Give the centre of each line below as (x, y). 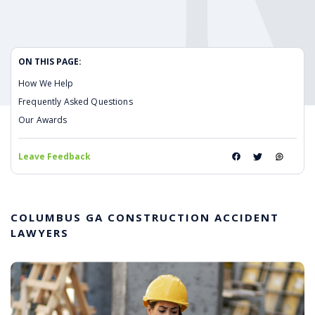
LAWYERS (40, 233)
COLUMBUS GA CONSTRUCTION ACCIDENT (145, 218)
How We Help (46, 84)
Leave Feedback (54, 157)
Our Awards (43, 120)
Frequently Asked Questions (76, 102)
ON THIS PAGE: (50, 62)
